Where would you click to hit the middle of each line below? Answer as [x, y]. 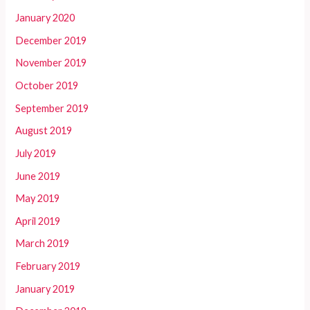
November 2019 [51, 63]
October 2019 [47, 85]
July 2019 [36, 153]
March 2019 [43, 244]
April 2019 [38, 221]
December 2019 [51, 40]
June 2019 [38, 176]
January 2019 [45, 289]
